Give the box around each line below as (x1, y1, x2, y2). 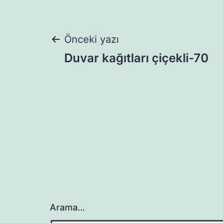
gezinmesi (49, 62, 163, 92)
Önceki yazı (64, 33, 119, 46)
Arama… (50, 202, 85, 213)
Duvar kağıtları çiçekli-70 (64, 51, 209, 66)
